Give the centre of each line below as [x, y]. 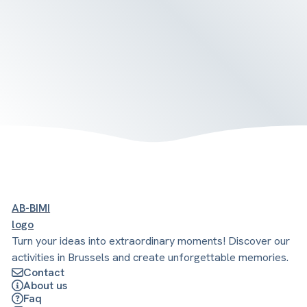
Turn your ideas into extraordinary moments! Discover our [151, 241]
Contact [44, 272]
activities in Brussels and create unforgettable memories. [150, 257]
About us [46, 285]
